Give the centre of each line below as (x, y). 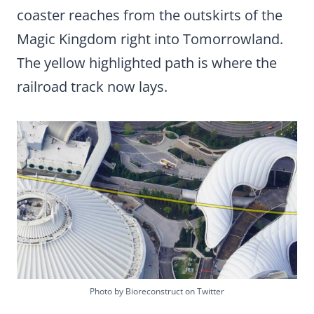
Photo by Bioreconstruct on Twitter (157, 291)
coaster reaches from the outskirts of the (150, 15)
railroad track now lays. (92, 87)
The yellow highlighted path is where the (147, 63)
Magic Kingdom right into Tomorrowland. (150, 39)
